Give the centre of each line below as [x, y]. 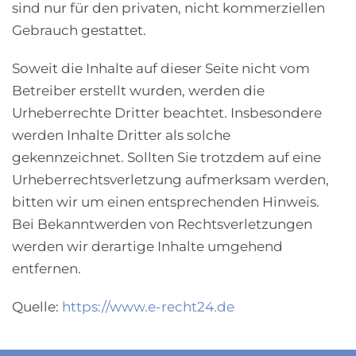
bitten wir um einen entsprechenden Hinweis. [166, 201]
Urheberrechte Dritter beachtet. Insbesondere [167, 112]
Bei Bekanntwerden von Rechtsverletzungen [162, 224]
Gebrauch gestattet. [79, 30]
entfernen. [46, 268]
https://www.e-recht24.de [148, 306]
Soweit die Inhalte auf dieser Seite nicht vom [161, 68]
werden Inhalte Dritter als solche [121, 135]
